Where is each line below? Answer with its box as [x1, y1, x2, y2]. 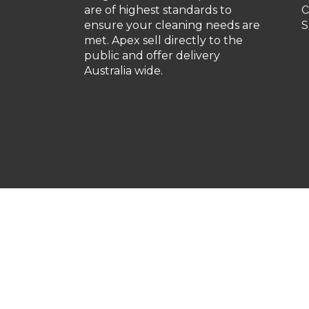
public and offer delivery [84, 48, 220, 62]
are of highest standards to [84, 3, 232, 17]
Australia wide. [84, 63, 163, 77]
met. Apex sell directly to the [84, 33, 243, 47]
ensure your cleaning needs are [84, 18, 260, 32]
